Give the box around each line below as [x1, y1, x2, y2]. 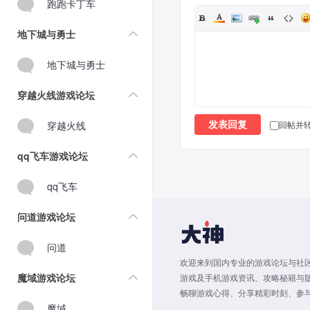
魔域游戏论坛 [17, 271, 75, 284]
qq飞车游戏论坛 [17, 149, 88, 163]
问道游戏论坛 [17, 210, 75, 224]
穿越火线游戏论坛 [17, 88, 95, 102]
